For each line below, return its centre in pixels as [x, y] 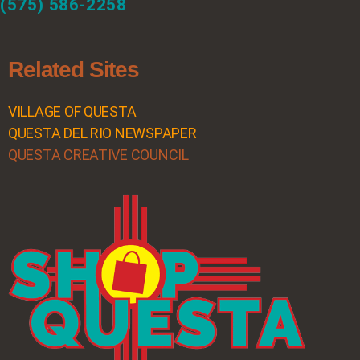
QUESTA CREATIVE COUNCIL [98, 155]
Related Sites [74, 70]
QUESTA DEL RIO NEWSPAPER [102, 133]
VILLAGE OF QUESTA [72, 111]
